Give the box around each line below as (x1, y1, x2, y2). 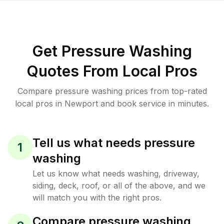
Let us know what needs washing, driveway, (32, 168, 199, 178)
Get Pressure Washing (32, 42, 192, 60)
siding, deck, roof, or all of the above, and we (32, 180, 205, 190)
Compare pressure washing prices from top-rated (17, 86, 207, 96)
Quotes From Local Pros (26, 62, 197, 80)
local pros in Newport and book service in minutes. (15, 98, 209, 108)
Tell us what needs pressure (32, 135, 195, 150)
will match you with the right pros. (32, 192, 161, 202)
